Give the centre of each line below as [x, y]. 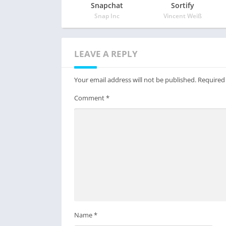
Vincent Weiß [183, 16]
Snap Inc [107, 16]
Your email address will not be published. [135, 80]
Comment [90, 98]
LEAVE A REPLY [106, 54]
